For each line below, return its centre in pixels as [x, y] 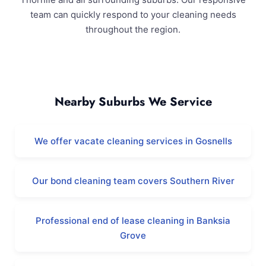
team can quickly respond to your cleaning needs [133, 15]
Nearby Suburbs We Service [133, 102]
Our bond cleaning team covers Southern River [133, 181]
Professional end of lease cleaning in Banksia [133, 221]
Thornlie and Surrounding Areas [133, 68]
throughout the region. [133, 29]
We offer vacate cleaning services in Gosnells [133, 141]
